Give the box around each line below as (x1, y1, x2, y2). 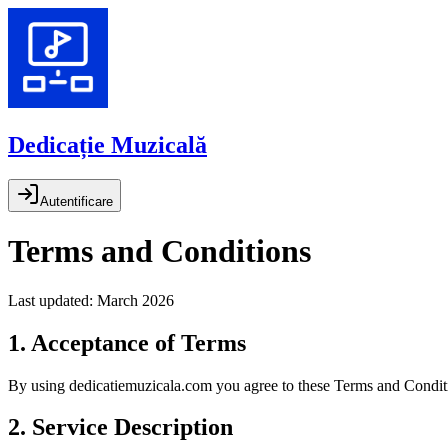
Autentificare (40, 193, 113, 209)
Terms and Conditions (8, 233, 311, 270)
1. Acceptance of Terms (8, 329, 246, 356)
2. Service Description (8, 414, 233, 441)
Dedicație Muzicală (8, 131, 207, 158)
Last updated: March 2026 (8, 291, 174, 309)
